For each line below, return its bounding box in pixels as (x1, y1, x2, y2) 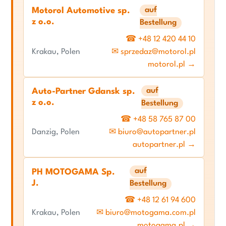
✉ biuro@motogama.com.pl (96, 209, 196, 217)
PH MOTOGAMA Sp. (32, 167, 115, 177)
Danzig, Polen (32, 128, 80, 137)
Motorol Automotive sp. (32, 7, 130, 16)
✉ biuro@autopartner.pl (109, 128, 196, 137)
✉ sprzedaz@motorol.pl (111, 47, 196, 56)
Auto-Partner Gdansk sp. (32, 87, 135, 96)
